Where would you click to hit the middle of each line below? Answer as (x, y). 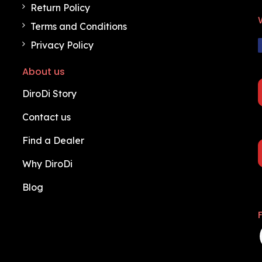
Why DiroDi (47, 164)
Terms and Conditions (78, 26)
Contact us (46, 117)
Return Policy (60, 8)
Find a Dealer (53, 140)
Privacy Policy (62, 45)
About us (43, 72)
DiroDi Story (49, 94)
